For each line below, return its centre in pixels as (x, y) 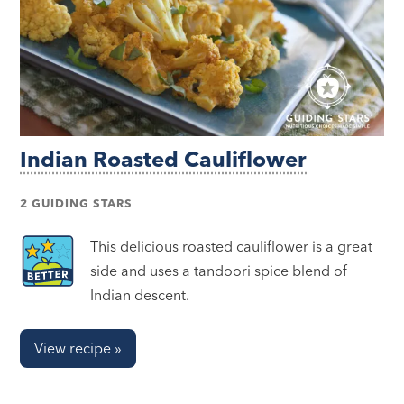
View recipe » (78, 349)
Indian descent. (140, 295)
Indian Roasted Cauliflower (164, 160)
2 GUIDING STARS (77, 203)
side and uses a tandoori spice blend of (219, 271)
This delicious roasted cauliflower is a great (232, 247)
